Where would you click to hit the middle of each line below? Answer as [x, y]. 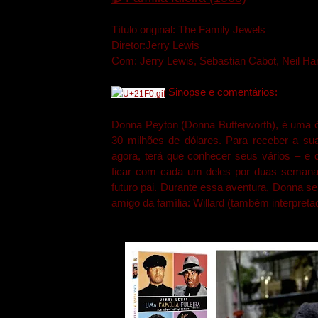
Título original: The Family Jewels [188, 29]
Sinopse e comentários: [223, 92]
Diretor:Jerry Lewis [155, 45]
